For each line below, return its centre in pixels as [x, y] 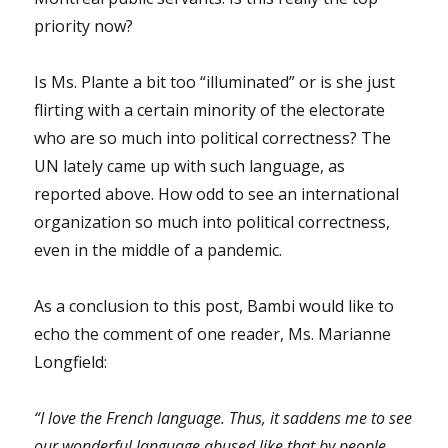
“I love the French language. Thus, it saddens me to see [223, 417]
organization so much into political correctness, [212, 221]
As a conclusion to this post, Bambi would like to [214, 305]
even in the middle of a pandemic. [158, 249]
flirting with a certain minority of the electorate [210, 109]
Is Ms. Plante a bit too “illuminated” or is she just [215, 81]
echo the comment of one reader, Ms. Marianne [213, 333]
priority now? [84, 25]
